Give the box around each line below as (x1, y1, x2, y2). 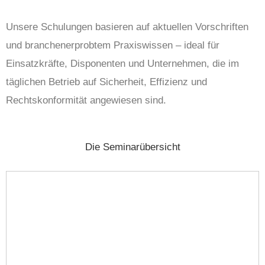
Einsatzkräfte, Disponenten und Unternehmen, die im (6, 57, 239, 69)
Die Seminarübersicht (85, 141, 180, 153)
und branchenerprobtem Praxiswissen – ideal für (6, 39, 219, 51)
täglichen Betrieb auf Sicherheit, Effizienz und (6, 76, 207, 88)
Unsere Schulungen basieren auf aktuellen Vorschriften (6, 21, 248, 33)
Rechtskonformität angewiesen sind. (6, 94, 166, 106)
